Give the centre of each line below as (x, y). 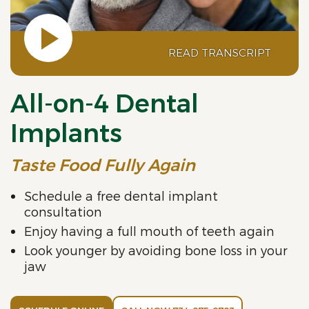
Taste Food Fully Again (103, 166)
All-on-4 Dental (104, 104)
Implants (66, 134)
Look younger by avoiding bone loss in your (156, 251)
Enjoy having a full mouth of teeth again (149, 232)
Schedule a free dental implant (121, 197)
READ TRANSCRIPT (220, 53)
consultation (63, 212)
